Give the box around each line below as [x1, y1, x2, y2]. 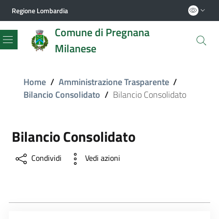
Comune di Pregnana [55, 23, 150, 41]
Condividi [31, 152, 62, 164]
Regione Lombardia [12, 5, 68, 16]
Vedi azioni [85, 152, 120, 164]
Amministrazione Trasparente [58, 75, 169, 89]
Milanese [55, 40, 96, 57]
